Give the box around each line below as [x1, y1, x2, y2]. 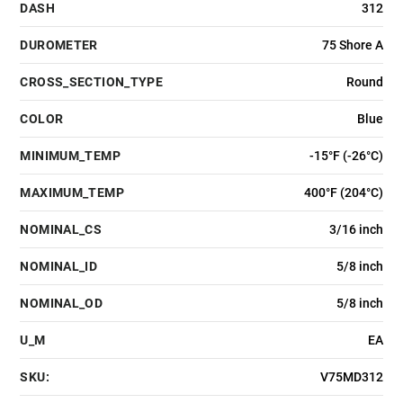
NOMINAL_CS [20, 221, 103, 237]
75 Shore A [321, 37, 383, 52]
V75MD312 [319, 369, 383, 384]
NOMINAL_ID [20, 258, 98, 273]
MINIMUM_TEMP [20, 148, 121, 163]
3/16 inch [328, 221, 383, 237]
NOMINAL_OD [20, 295, 103, 310]
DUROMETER [20, 37, 98, 52]
